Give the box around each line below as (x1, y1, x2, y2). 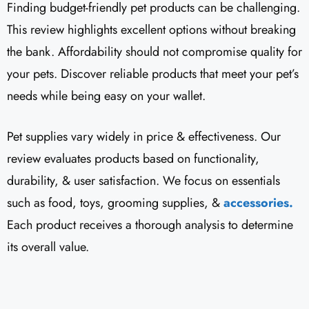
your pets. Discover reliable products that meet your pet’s (7, 65, 299, 83)
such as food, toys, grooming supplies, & (7, 194, 220, 212)
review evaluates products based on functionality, (7, 150, 259, 168)
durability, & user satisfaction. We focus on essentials (7, 172, 280, 190)
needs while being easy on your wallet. (7, 87, 206, 106)
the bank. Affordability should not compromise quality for (7, 43, 302, 61)
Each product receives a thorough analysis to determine (7, 216, 293, 235)
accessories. (220, 194, 293, 212)
